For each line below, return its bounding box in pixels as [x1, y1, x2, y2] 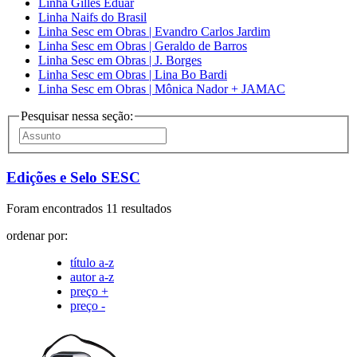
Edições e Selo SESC [6, 169, 140, 186]
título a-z [70, 255, 114, 269]
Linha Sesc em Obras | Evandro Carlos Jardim [38, 24, 270, 38]
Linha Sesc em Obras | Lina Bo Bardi [38, 67, 227, 81]
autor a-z [70, 269, 114, 284]
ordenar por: [6, 228, 68, 242]
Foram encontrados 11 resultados [6, 201, 171, 215]
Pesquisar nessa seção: [21, 108, 133, 123]
